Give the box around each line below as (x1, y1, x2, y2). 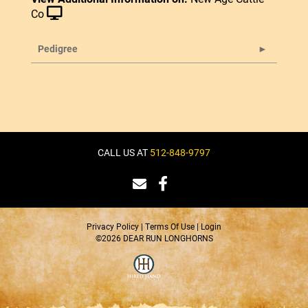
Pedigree (38, 41, 78, 55)
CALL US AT (98, 145, 150, 159)
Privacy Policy (87, 220, 139, 232)
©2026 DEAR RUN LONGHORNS (95, 232, 213, 243)
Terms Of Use (145, 220, 195, 232)
